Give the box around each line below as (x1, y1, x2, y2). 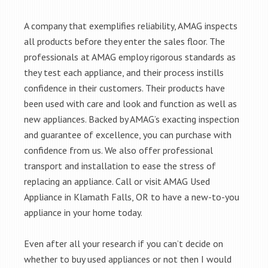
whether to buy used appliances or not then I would (24, 253, 232, 265)
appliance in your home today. (24, 206, 142, 218)
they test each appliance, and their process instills (24, 66, 224, 78)
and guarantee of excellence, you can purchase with (24, 129, 232, 141)
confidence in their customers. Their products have (24, 82, 225, 94)
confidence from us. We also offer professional (24, 144, 213, 156)
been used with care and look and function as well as (24, 98, 237, 109)
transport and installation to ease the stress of (24, 160, 216, 172)
